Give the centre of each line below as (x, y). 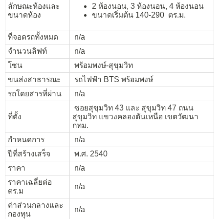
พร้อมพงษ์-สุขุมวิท (103, 65)
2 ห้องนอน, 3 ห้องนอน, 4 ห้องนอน (148, 6)
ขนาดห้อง (24, 15)
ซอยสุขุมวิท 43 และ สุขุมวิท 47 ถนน (133, 108)
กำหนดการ (26, 139)
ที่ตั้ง (15, 116)
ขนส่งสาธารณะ (34, 79)
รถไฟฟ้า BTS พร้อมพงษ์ (113, 79)
